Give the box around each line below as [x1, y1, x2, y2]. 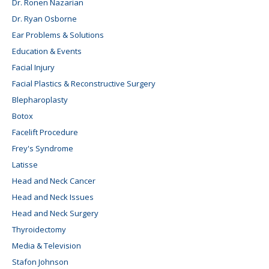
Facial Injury [12, 61, 55, 73]
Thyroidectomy [12, 223, 66, 235]
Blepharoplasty [12, 94, 68, 105]
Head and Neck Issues [12, 191, 94, 202]
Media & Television [12, 240, 81, 251]
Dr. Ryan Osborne [12, 13, 77, 24]
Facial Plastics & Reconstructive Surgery [12, 77, 156, 89]
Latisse [12, 159, 38, 170]
